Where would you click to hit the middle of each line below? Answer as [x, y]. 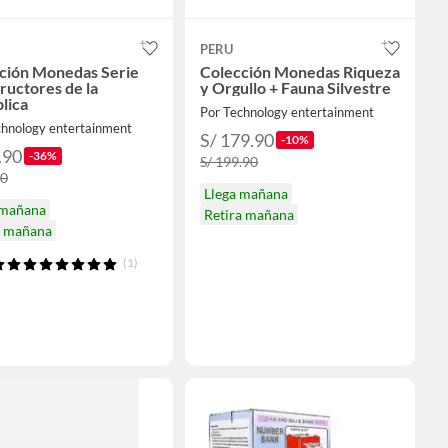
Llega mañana [246, 193]
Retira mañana [249, 214]
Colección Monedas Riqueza [300, 71]
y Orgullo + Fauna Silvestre [295, 87]
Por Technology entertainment [287, 112]
